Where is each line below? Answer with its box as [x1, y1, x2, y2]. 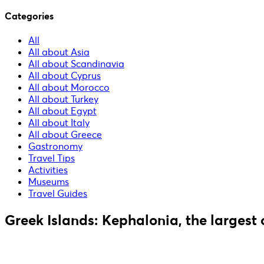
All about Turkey [28, 93, 98, 105]
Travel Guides [28, 187, 87, 200]
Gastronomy [28, 140, 82, 153]
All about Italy [28, 117, 90, 129]
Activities [28, 164, 68, 176]
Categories [5, 9, 54, 22]
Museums [28, 176, 69, 188]
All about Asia [28, 46, 90, 58]
